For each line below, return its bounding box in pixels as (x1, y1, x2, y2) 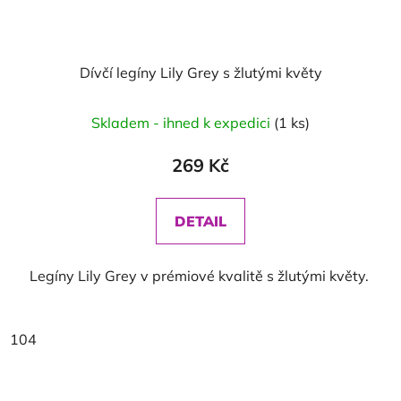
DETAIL (175, 212, 226, 230)
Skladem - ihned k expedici (91, 114, 274, 132)
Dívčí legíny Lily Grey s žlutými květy (79, 64, 322, 81)
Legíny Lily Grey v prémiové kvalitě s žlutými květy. (29, 267, 372, 285)
